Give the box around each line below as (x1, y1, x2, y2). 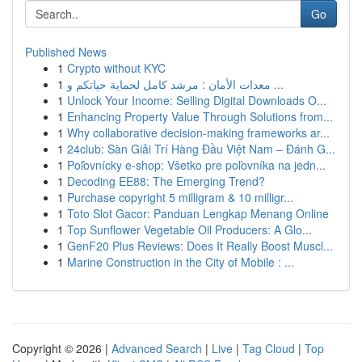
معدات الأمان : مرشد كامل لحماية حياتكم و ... (271, 76, 284, 92)
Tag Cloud (242, 340, 295, 356)
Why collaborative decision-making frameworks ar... (67, 124, 330, 141)
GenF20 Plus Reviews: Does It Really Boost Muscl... (67, 238, 333, 254)
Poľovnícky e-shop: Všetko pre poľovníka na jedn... (67, 157, 326, 173)
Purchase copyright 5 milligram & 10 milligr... (67, 189, 293, 205)
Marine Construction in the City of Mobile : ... (67, 254, 294, 270)
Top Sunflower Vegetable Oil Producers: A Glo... (67, 221, 312, 238)
